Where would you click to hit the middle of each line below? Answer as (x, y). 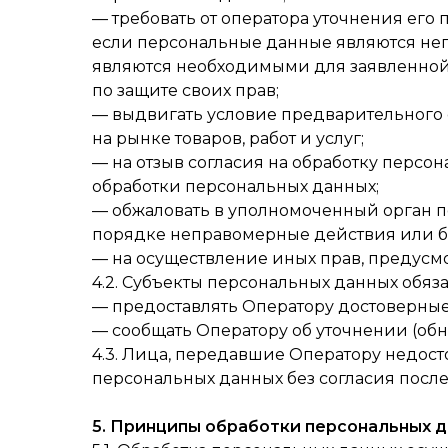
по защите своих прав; (185, 90)
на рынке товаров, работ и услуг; (228, 138)
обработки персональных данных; (235, 186)
